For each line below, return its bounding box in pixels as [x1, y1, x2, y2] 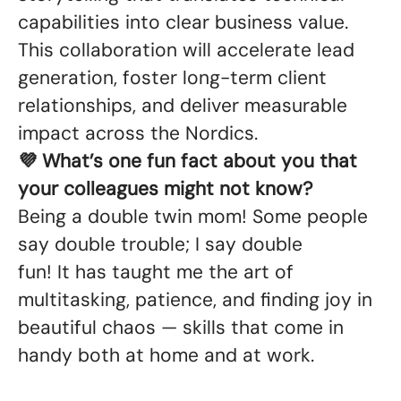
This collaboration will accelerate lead [18, 38, 354, 63]
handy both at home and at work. [18, 343, 320, 368]
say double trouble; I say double [18, 232, 303, 257]
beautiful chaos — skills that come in [18, 315, 344, 340]
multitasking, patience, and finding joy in [18, 287, 372, 312]
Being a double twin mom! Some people [18, 204, 368, 229]
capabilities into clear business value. [18, 10, 348, 35]
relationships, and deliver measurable [18, 93, 347, 118]
